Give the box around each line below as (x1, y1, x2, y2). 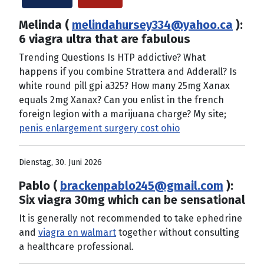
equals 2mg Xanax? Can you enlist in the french (19, 94, 224, 105)
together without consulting (116, 226, 239, 238)
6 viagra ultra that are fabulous (19, 31, 190, 46)
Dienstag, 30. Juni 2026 (19, 157, 102, 167)
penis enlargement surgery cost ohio (19, 122, 180, 134)
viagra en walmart (38, 226, 116, 238)
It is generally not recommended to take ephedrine (19, 212, 242, 224)
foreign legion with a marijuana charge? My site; (19, 108, 226, 120)
